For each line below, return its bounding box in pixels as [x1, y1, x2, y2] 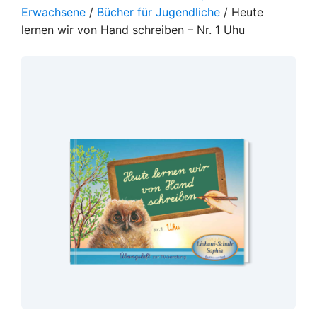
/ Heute [220, 4, 263, 19]
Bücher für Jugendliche [97, 4, 220, 19]
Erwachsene [21, 4, 86, 19]
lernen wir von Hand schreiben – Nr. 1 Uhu [21, 22, 245, 37]
